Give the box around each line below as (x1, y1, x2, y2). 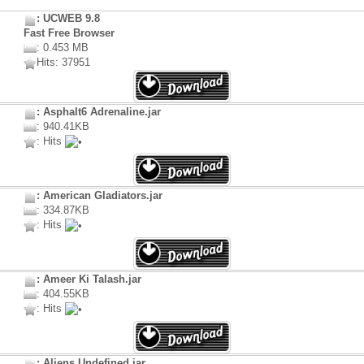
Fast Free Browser (24, 27, 115, 40)
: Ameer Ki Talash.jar (37, 273, 141, 286)
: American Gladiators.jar (37, 189, 162, 202)
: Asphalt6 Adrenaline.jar (37, 106, 161, 119)
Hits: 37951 (37, 56, 90, 69)
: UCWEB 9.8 (37, 12, 100, 25)
